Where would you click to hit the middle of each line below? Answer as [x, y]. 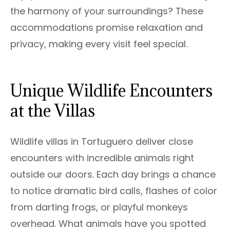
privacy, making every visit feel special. [99, 44]
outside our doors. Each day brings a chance [113, 175]
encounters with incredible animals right [102, 158]
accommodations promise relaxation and [107, 28]
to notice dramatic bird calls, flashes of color [114, 191]
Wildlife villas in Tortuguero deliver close [102, 142]
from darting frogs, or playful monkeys [99, 207]
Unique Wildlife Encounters [111, 91]
